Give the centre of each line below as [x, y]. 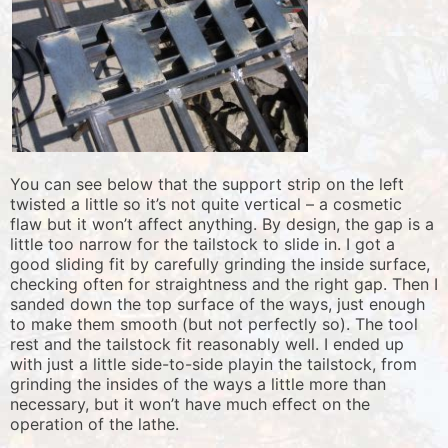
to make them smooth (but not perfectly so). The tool [214, 324]
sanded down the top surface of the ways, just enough [217, 304]
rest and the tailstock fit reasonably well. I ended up [207, 344]
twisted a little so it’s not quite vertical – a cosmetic [206, 204]
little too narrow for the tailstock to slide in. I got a [202, 244]
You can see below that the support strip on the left [207, 184]
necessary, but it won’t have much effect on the [190, 404]
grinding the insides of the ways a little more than [198, 384]
